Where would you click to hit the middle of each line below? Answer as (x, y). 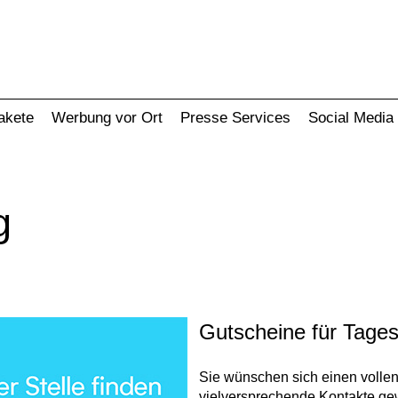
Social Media (351, 118)
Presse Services (235, 118)
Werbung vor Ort (107, 118)
